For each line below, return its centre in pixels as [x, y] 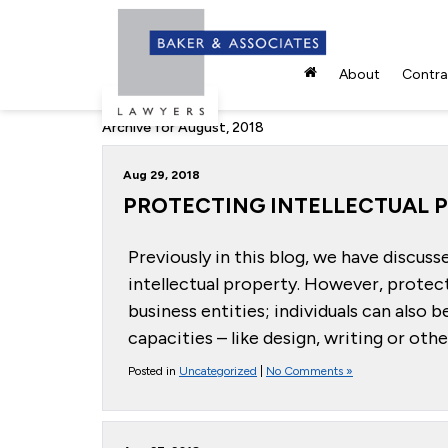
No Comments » [309, 371]
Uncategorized [218, 371]
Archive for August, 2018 [183, 127]
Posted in [153, 371]
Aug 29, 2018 [161, 175]
